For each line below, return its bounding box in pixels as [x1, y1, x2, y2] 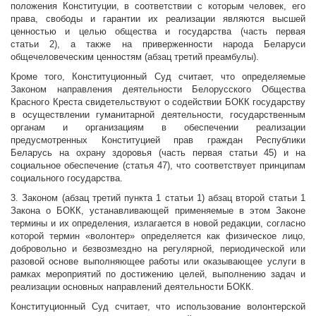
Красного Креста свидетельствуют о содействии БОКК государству [11, 97, 305, 108]
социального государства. [11, 173, 123, 184]
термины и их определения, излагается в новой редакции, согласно [11, 218, 305, 229]
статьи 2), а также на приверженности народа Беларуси [11, 39, 305, 50]
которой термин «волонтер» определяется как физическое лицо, [11, 231, 305, 242]
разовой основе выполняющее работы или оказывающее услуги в [11, 256, 305, 267]
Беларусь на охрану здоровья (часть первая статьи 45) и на [11, 147, 305, 159]
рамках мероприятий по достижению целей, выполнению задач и [11, 269, 305, 280]
